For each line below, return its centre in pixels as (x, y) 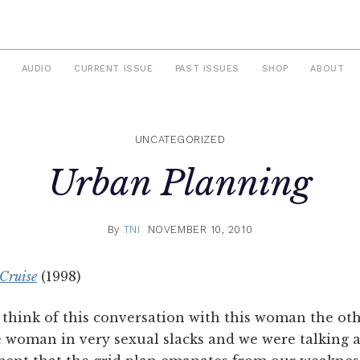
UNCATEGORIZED (180, 140)
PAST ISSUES (207, 69)
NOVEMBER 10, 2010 (200, 229)
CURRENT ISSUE (114, 69)
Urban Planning (180, 184)
